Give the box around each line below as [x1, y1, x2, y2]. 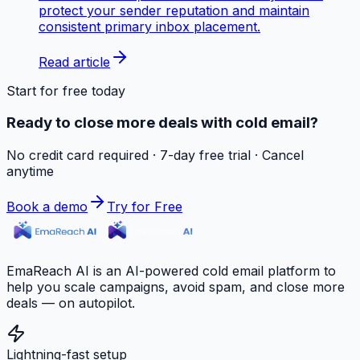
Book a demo [6, 198, 88, 215]
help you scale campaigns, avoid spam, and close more [6, 278, 345, 295]
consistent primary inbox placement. [39, 18, 260, 35]
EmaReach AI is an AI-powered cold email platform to [6, 262, 336, 279]
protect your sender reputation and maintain [39, 2, 309, 18]
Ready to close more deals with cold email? [6, 113, 318, 133]
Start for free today [6, 82, 125, 99]
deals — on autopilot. [6, 294, 135, 311]
